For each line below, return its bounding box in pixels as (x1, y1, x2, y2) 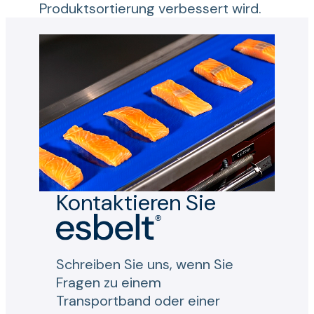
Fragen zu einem (56, 273, 161, 292)
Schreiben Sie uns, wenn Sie (56, 255, 233, 274)
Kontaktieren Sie (56, 188, 216, 217)
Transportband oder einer (56, 292, 220, 310)
